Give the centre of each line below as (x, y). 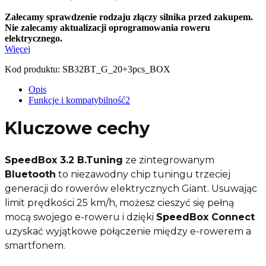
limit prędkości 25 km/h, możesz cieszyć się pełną (119, 202)
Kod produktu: (32, 69)
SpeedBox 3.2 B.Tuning (64, 160)
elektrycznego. (34, 38)
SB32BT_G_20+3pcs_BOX (115, 69)
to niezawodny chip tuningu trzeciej (143, 174)
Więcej (18, 49)
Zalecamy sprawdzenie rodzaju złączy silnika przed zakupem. (129, 17)
